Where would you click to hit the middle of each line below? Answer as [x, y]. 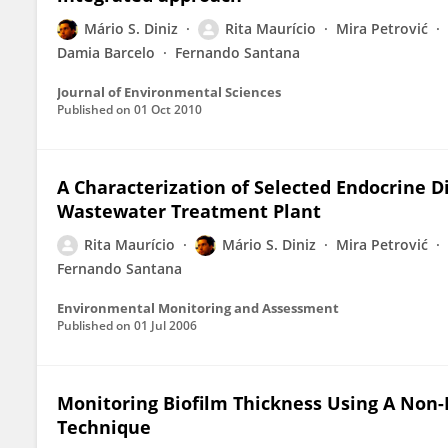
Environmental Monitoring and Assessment [198, 308]
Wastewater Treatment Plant [189, 211]
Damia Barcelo [106, 52]
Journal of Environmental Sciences [169, 92]
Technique [104, 427]
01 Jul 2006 [165, 325]
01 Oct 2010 [168, 109]
